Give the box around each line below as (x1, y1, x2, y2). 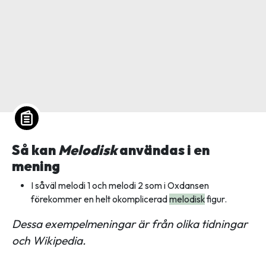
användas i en (117, 141, 210, 159)
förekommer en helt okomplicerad (31, 194, 169, 205)
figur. (205, 194, 227, 205)
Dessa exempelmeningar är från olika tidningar (12, 217, 248, 232)
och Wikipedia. (12, 233, 86, 248)
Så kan (12, 141, 58, 159)
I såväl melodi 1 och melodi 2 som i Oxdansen (31, 180, 209, 192)
